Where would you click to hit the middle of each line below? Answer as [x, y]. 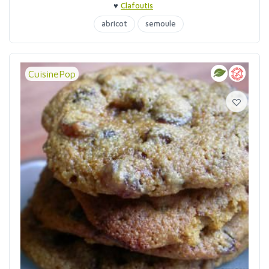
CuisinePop [52, 74]
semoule [161, 23]
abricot [114, 23]
